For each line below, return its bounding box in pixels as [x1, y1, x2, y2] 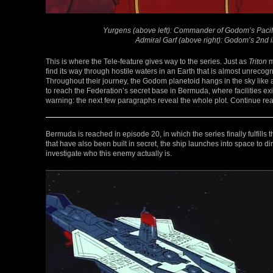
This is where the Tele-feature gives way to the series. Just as [46, 57, 249, 66]
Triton [249, 57, 267, 66]
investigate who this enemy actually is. [46, 149, 172, 158]
